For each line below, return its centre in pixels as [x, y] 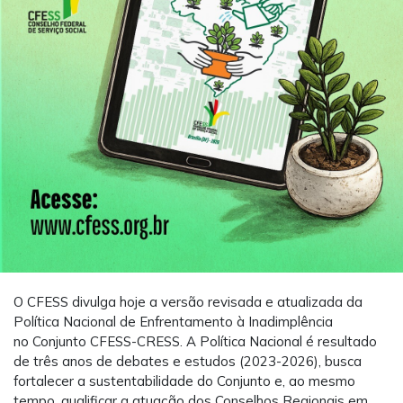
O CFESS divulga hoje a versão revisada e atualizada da [188, 302]
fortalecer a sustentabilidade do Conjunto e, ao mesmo [184, 381]
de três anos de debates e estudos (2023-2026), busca [188, 362]
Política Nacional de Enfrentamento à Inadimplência [173, 322]
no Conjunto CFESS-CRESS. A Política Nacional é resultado [195, 342]
